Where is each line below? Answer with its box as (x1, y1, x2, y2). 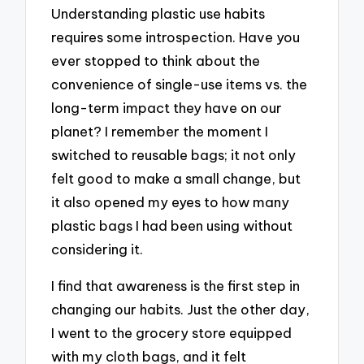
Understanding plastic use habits (51, 4, 266, 22)
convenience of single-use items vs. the (51, 75, 308, 93)
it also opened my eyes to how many (51, 193, 290, 210)
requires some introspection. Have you (51, 28, 301, 45)
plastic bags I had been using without (51, 216, 293, 234)
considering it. (51, 240, 144, 258)
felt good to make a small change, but (51, 169, 301, 187)
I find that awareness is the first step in (51, 276, 301, 294)
